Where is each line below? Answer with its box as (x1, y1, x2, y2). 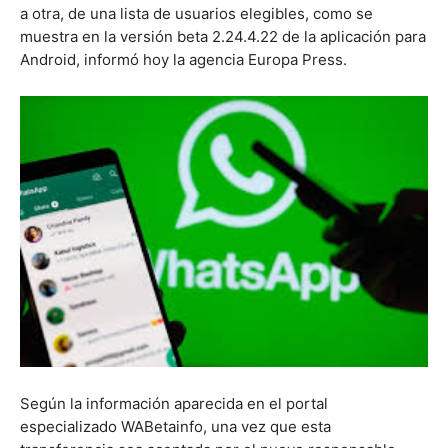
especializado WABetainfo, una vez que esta (20, 417, 331, 437)
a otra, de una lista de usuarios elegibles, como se (20, 3, 373, 23)
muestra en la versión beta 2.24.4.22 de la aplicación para (20, 26, 426, 46)
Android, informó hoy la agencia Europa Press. (20, 49, 347, 69)
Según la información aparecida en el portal (20, 394, 328, 414)
